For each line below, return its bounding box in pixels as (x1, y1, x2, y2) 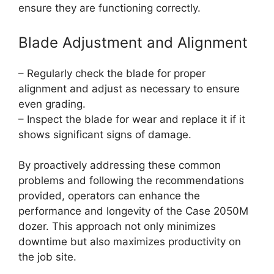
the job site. (18, 251, 76, 264)
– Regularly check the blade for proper (18, 67, 206, 80)
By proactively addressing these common (18, 159, 221, 172)
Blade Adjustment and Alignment (18, 33, 248, 51)
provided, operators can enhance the (18, 190, 200, 202)
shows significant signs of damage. (18, 128, 191, 141)
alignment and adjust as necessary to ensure (18, 82, 240, 95)
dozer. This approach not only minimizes (18, 220, 216, 233)
